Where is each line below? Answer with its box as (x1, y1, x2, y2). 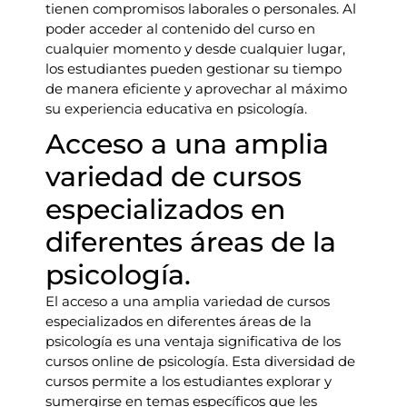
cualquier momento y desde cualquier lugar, (45, 40, 345, 57)
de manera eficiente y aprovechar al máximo (45, 80, 347, 97)
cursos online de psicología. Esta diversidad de (45, 352, 355, 370)
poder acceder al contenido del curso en (45, 20, 315, 37)
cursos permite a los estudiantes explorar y (45, 372, 332, 390)
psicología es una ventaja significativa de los (45, 333, 341, 350)
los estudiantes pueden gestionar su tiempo (45, 60, 342, 77)
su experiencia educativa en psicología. (45, 100, 307, 117)
